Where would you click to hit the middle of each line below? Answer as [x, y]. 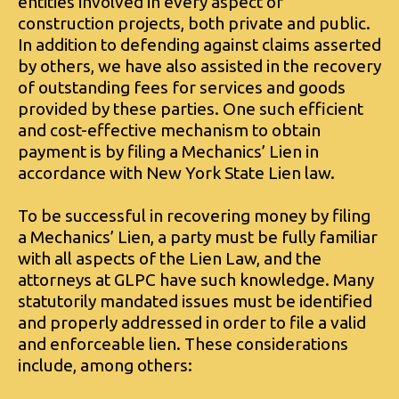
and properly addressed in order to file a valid [192, 322]
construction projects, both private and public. [194, 23]
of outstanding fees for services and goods [182, 87]
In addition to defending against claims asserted [199, 44]
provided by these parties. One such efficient [191, 108]
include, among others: [105, 365]
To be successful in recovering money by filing [194, 215]
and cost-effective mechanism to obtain [169, 130]
